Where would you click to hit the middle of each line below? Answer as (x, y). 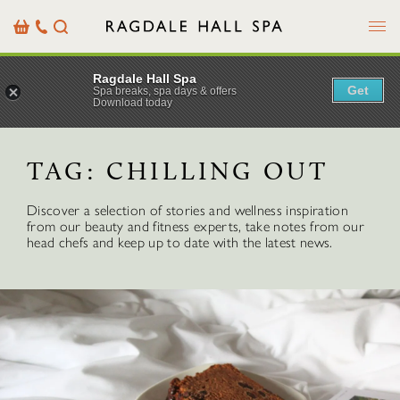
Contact (58, 42)
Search (72, 26)
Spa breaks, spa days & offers (165, 91)
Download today (133, 102)
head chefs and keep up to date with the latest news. (180, 242)
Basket (31, 26)
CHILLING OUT (218, 171)
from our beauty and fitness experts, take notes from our (196, 226)
